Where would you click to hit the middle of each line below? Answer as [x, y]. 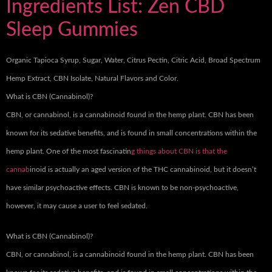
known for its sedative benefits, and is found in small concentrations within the [131, 133]
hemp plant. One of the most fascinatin [69, 151]
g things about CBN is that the [179, 151]
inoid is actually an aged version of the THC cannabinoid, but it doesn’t [143, 170]
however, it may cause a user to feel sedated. [77, 206]
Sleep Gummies [72, 30]
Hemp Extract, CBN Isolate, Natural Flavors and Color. [92, 79]
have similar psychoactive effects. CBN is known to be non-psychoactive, [122, 188]
